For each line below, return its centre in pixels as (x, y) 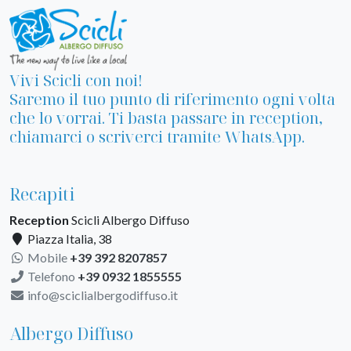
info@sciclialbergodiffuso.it (101, 295)
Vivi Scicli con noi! (76, 81)
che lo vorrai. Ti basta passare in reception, (166, 118)
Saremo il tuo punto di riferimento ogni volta (172, 100)
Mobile (47, 258)
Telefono (51, 277)
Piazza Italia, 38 (69, 239)
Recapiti (42, 194)
